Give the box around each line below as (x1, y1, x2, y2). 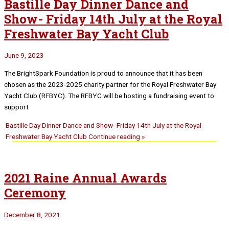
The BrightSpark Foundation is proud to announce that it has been (4, 69, 202, 77)
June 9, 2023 (4, 51, 44, 60)
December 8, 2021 (4, 210, 60, 219)
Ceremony (4, 185, 66, 201)
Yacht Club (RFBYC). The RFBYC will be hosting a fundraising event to (4, 91, 214, 100)
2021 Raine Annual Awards (4, 170, 167, 186)
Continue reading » (87, 132, 145, 141)
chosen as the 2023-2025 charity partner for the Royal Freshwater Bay (4, 80, 216, 88)
